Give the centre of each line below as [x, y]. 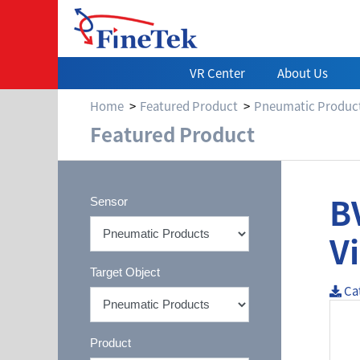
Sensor [109, 201]
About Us [303, 73]
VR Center [217, 73]
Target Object [125, 272]
